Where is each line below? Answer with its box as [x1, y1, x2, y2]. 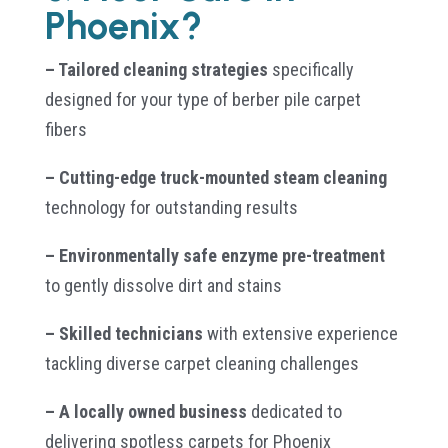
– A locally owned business [44, 400, 247, 422]
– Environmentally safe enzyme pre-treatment [44, 244, 385, 266]
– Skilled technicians [44, 322, 203, 344]
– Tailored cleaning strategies [44, 58, 268, 80]
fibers [44, 118, 91, 140]
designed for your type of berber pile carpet [44, 88, 361, 110]
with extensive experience [202, 322, 398, 344]
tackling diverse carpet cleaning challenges [44, 352, 359, 374]
